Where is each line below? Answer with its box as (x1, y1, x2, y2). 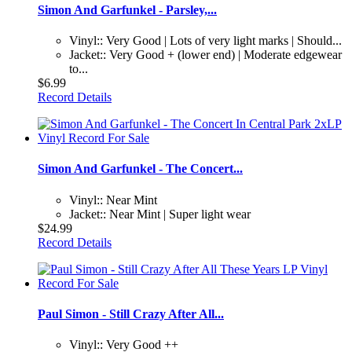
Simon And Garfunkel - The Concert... (38, 162, 243, 176)
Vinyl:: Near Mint (69, 192, 157, 207)
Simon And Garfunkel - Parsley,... (38, 2, 217, 16)
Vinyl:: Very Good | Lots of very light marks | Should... (69, 34, 342, 48)
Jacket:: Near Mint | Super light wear (69, 207, 251, 221)
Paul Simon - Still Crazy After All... (38, 306, 224, 321)
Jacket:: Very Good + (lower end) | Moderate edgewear (69, 48, 342, 62)
